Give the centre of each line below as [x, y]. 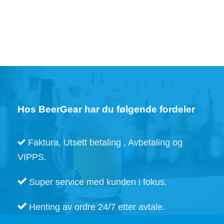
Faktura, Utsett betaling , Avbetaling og [104, 142]
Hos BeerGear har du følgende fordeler [106, 109]
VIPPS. [32, 157]
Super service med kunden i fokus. [97, 182]
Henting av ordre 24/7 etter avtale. [96, 206]
